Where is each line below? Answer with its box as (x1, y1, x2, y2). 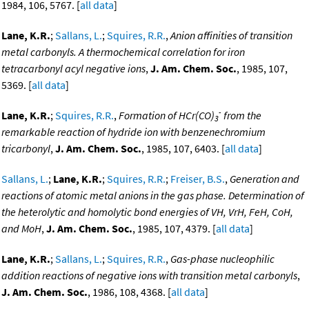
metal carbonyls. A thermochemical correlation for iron (1, 45, 245, 59)
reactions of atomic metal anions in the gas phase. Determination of (1, 188, 304, 203)
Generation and (230, 172, 299, 186)
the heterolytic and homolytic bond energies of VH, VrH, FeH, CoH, (1, 205, 293, 219)
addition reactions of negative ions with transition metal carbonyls (1, 268, 297, 283)
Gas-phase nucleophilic (170, 252, 275, 266)
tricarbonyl (1, 141, 50, 156)
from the (221, 108, 261, 123)
